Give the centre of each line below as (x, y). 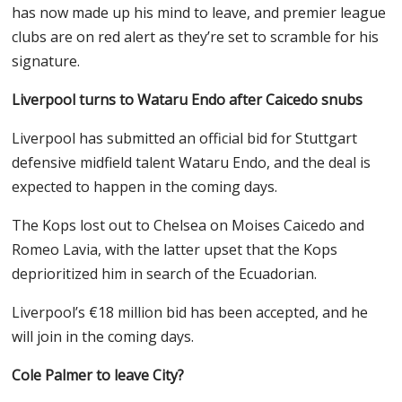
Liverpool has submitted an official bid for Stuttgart (185, 139)
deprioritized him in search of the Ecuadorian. (166, 274)
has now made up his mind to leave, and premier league (199, 13)
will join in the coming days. (103, 337)
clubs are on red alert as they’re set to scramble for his (196, 37)
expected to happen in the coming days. (147, 187)
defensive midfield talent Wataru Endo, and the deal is (192, 163)
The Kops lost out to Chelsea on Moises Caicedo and (188, 226)
